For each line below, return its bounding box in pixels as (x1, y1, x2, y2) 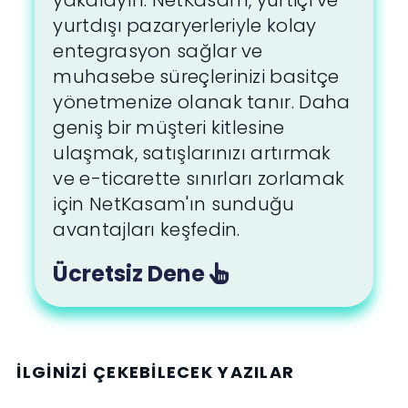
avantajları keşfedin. (53, 217, 240, 243)
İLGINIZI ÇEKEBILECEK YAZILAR (16, 361, 295, 384)
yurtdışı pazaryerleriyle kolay (53, 13, 317, 39)
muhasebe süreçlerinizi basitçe (53, 64, 340, 90)
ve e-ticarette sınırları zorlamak (53, 166, 345, 192)
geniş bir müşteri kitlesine (53, 115, 285, 141)
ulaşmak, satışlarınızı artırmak (53, 140, 331, 167)
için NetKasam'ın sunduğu (53, 191, 295, 218)
